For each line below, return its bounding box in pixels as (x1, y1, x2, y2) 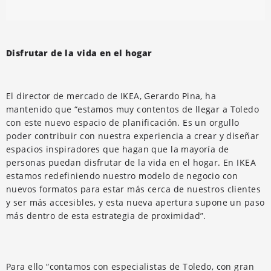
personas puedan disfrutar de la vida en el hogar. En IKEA (6, 156, 256, 168)
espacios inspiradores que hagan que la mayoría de (6, 143, 229, 155)
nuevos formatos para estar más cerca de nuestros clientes (6, 183, 261, 195)
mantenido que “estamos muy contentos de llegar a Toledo (6, 103, 260, 115)
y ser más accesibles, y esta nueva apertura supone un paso (6, 196, 265, 208)
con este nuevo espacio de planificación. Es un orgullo (6, 116, 240, 128)
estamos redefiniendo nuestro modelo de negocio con (6, 169, 238, 181)
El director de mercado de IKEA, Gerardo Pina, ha (6, 90, 217, 102)
